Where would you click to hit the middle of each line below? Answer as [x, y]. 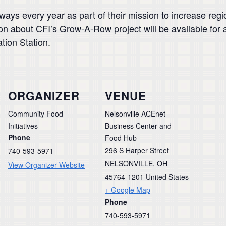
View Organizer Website [46, 165]
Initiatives [23, 125]
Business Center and [138, 125]
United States [167, 176]
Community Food [36, 113]
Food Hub [121, 137]
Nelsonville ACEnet [135, 113]
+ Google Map [128, 189]
